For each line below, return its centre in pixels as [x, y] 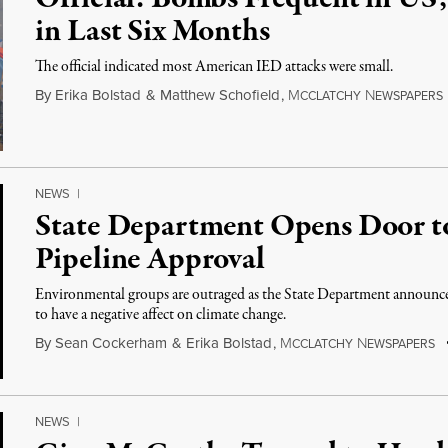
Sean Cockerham [111, 343]
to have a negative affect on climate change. [161, 315]
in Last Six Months [152, 32]
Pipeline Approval [150, 260]
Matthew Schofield [220, 95]
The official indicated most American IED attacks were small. [214, 67]
